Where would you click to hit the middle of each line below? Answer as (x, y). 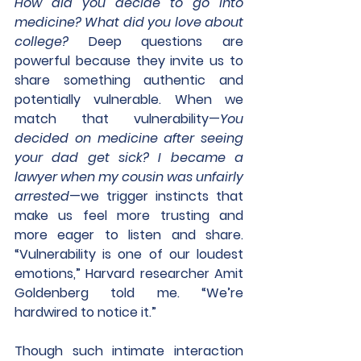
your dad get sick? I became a (129, 158)
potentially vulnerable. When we (129, 100)
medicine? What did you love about (129, 22)
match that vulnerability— (117, 119)
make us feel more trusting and (129, 216)
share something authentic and (129, 80)
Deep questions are (156, 41)
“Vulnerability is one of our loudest (129, 254)
